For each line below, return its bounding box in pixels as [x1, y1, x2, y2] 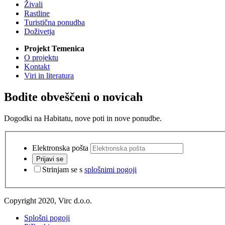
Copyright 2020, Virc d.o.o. [4, 196, 92, 205]
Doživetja [24, 27, 55, 36]
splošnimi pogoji [84, 165, 137, 174]
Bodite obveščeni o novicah [4, 90, 143, 104]
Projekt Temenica [24, 44, 84, 53]
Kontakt [24, 62, 50, 71]
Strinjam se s [42, 165, 84, 174]
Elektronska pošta [32, 143, 88, 152]
